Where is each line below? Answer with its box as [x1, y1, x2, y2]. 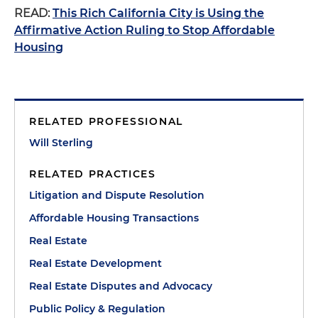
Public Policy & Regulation [29, 302, 165, 315]
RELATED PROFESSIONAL [29, 115, 183, 128]
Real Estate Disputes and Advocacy [29, 280, 212, 292]
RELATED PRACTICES [29, 168, 156, 180]
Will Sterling [29, 136, 93, 149]
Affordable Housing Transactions [29, 212, 199, 224]
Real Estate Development [29, 257, 162, 270]
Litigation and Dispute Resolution [29, 189, 204, 202]
